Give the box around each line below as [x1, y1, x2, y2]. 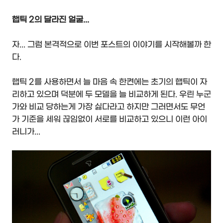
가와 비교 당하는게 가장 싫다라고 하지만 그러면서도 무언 [12, 102, 205, 111]
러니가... [12, 126, 40, 136]
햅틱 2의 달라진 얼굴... [12, 14, 89, 24]
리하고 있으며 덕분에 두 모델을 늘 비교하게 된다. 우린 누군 [12, 89, 211, 99]
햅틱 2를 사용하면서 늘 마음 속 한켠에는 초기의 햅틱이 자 [12, 77, 207, 87]
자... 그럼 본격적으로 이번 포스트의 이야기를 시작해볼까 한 [12, 39, 211, 49]
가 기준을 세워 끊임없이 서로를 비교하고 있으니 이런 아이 [12, 114, 207, 124]
